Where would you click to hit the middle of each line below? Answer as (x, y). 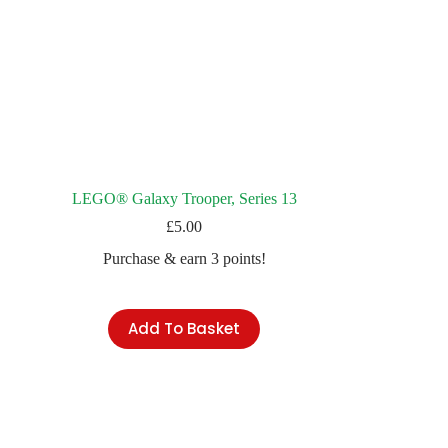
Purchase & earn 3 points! (184, 258)
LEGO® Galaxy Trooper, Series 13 (184, 198)
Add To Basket (184, 329)
